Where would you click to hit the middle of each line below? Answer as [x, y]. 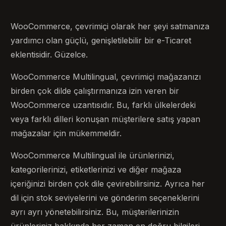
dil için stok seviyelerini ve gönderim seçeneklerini [105, 197]
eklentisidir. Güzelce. [49, 54]
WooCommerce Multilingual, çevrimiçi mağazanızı [106, 76]
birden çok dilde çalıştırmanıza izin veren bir [95, 91]
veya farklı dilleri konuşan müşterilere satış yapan [106, 119]
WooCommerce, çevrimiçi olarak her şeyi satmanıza [110, 26]
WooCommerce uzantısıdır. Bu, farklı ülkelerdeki [103, 105]
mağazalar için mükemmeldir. [66, 133]
